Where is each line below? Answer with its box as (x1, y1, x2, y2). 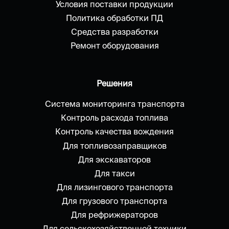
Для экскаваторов (78, 154, 151, 164)
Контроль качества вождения (55, 127, 174, 136)
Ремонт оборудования (70, 40, 159, 50)
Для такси (94, 168, 135, 178)
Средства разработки (71, 27, 158, 36)
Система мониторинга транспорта (44, 99, 185, 109)
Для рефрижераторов (71, 210, 158, 219)
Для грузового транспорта (62, 196, 167, 205)
